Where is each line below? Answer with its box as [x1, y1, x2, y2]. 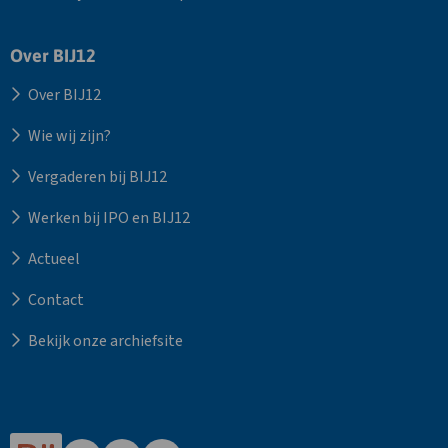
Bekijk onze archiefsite [28, 330, 183, 352]
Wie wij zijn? [28, 125, 111, 147]
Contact [28, 289, 84, 311]
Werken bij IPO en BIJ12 [28, 207, 190, 229]
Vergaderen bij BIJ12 [28, 166, 167, 188]
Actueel [28, 248, 80, 270]
